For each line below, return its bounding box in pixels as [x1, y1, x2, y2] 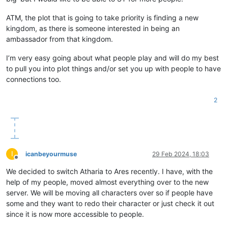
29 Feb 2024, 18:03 [152, 150, 209, 158]
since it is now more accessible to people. [6, 209, 144, 218]
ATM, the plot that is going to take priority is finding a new [6, 13, 198, 22]
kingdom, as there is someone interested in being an [6, 23, 180, 33]
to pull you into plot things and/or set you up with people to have [6, 64, 221, 73]
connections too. [6, 74, 61, 83]
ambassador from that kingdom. [6, 34, 113, 43]
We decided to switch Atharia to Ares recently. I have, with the [6, 166, 213, 176]
